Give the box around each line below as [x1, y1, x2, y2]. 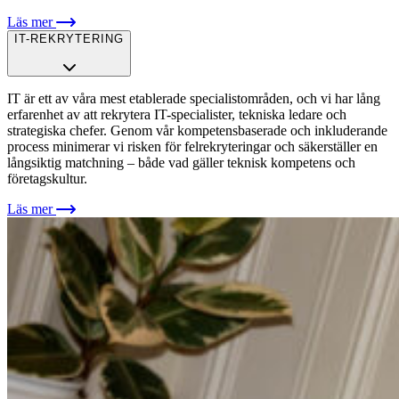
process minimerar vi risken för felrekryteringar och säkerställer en [7, 139, 378, 155]
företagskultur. [7, 171, 91, 187]
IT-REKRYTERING [14, 32, 124, 46]
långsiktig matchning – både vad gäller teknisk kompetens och [7, 155, 355, 171]
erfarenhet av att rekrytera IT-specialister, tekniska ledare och [7, 107, 346, 123]
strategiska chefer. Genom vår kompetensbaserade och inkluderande [7, 123, 387, 139]
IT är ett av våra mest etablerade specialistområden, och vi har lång [7, 91, 380, 107]
